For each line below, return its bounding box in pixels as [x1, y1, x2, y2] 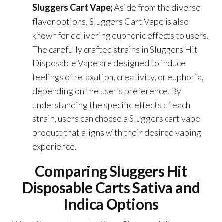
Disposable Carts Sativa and [22, 178, 200, 196]
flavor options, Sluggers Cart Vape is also [32, 15, 189, 27]
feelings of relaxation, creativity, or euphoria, [32, 71, 204, 82]
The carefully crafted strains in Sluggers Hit [32, 43, 198, 55]
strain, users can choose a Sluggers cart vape [32, 112, 200, 124]
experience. [32, 140, 77, 152]
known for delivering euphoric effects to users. [32, 29, 209, 41]
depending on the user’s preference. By [32, 85, 181, 96]
